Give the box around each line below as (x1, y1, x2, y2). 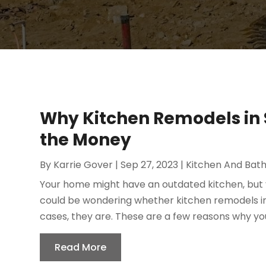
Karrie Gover (53, 157, 113, 172)
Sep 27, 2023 (121, 157, 179, 172)
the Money (40, 128, 132, 151)
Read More (55, 240, 107, 254)
